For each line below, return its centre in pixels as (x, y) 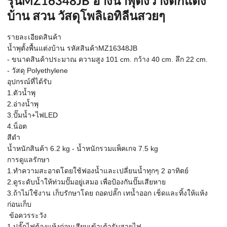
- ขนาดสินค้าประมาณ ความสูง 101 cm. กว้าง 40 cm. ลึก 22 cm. (107, 59)
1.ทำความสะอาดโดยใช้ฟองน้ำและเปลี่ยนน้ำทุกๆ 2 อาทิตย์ (99, 171)
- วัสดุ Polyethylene (37, 70)
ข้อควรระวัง (28, 215)
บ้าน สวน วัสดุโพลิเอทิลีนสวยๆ (86, 17)
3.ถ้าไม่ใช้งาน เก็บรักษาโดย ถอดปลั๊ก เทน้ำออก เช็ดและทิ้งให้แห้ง (107, 193)
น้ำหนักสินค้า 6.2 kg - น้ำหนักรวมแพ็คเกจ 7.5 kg (84, 148)
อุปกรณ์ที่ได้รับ (30, 82)
